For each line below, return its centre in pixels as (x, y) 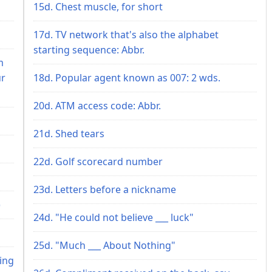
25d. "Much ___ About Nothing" (104, 245)
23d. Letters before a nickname (105, 189)
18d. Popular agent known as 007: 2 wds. (127, 77)
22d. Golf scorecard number (98, 161)
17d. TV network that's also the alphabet (126, 34)
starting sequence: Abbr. (89, 49)
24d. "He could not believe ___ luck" (114, 217)
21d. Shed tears (69, 133)
